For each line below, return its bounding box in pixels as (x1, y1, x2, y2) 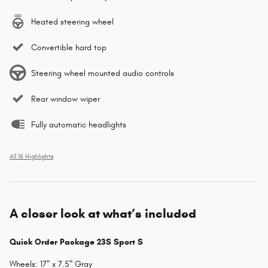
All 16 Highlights (10, 153, 53, 161)
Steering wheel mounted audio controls (31, 68, 174, 79)
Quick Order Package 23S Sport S (10, 237, 143, 248)
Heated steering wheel (31, 17, 114, 28)
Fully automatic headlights (31, 120, 126, 130)
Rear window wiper (31, 94, 100, 105)
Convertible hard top (31, 42, 106, 53)
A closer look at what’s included (10, 206, 196, 222)
